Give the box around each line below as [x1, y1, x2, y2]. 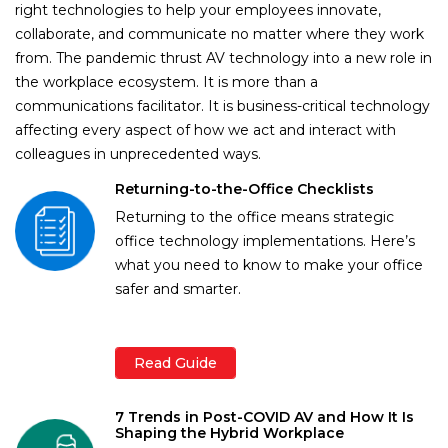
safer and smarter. [115, 279, 241, 298]
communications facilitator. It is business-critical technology [15, 96, 430, 115]
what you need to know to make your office [115, 255, 423, 274]
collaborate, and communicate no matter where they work [15, 24, 424, 43]
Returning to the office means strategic [115, 207, 394, 226]
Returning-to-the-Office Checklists [115, 179, 374, 198]
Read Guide [134, 353, 217, 372]
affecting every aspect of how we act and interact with [15, 120, 396, 139]
